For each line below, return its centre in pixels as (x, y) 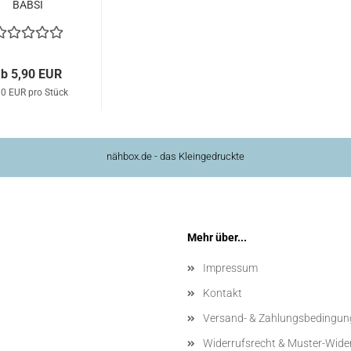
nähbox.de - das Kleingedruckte (175, 156)
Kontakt (223, 293)
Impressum (230, 268)
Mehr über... (217, 237)
